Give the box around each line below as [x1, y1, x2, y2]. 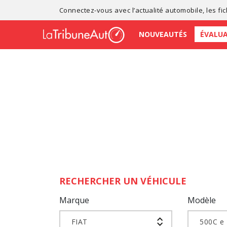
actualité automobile [135, 5, 203, 15]
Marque [59, 195, 89, 206]
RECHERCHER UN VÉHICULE [59, 175, 186, 187]
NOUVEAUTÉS [139, 29, 187, 39]
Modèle [187, 195, 216, 206]
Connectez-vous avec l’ [59, 5, 135, 15]
